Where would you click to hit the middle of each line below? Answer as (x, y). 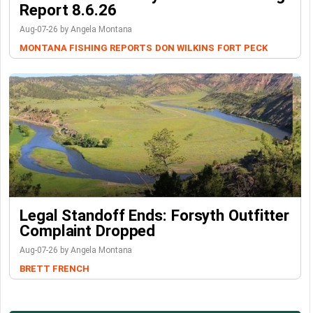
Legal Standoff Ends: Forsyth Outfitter (155, 215)
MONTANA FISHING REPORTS (86, 48)
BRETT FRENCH (54, 269)
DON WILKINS (184, 48)
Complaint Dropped (88, 231)
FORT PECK (242, 48)
